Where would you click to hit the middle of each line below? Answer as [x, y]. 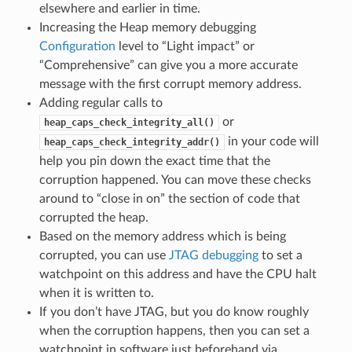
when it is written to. [96, 293]
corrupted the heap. [93, 217]
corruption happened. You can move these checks [175, 180]
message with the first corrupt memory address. [170, 84]
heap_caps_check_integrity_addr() [132, 142]
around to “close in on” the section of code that [169, 198]
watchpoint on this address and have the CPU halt [178, 274]
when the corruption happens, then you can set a [174, 330]
